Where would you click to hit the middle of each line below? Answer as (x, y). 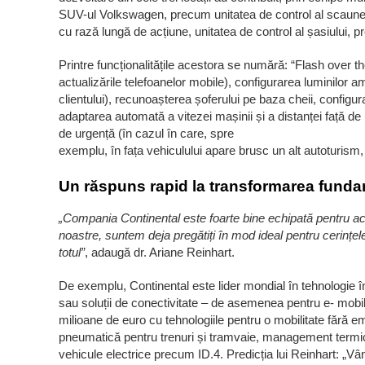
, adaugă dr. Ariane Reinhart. (160, 252)
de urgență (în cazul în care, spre (146, 133)
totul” (72, 252)
